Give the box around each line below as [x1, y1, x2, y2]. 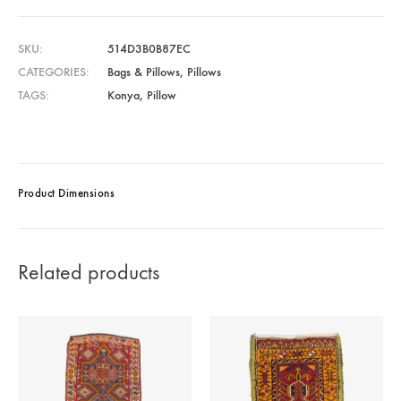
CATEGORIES [18, 64, 86, 80]
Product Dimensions [18, 185, 115, 200]
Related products [18, 259, 159, 285]
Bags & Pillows [107, 64, 180, 80]
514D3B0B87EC [107, 40, 191, 56]
